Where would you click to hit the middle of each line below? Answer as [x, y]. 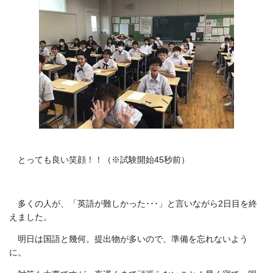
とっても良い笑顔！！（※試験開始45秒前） [104, 160]
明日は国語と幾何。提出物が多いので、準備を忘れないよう [133, 239]
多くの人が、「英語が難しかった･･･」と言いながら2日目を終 [137, 204]
